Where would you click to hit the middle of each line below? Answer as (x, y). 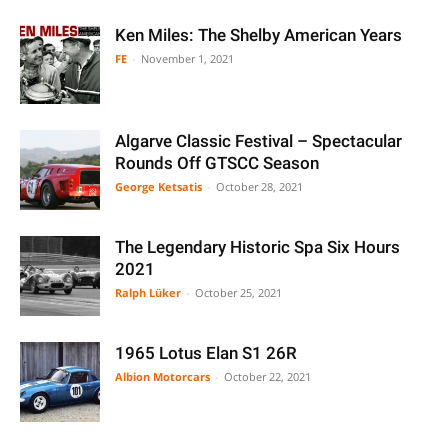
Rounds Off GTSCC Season (217, 163)
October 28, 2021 (259, 186)
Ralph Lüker (148, 292)
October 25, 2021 (238, 292)
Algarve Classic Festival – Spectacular (258, 141)
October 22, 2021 (267, 376)
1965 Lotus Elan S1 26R (206, 353)
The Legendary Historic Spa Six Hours (257, 247)
